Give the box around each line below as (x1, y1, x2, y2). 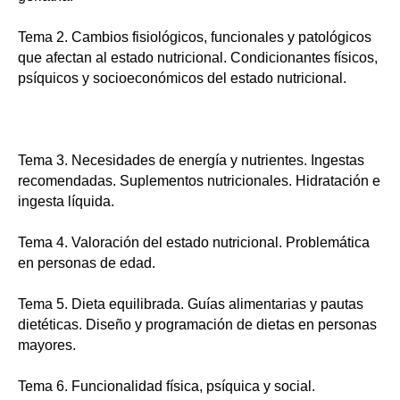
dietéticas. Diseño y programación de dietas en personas (18, 316, 377, 332)
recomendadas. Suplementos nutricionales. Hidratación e (18, 172, 380, 188)
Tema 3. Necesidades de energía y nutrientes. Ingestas (18, 152, 364, 168)
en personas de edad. (18, 254, 155, 271)
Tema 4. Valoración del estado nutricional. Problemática (18, 234, 370, 250)
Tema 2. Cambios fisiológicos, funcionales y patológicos (18, 29, 371, 45)
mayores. (18, 337, 76, 353)
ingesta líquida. (18, 193, 114, 209)
